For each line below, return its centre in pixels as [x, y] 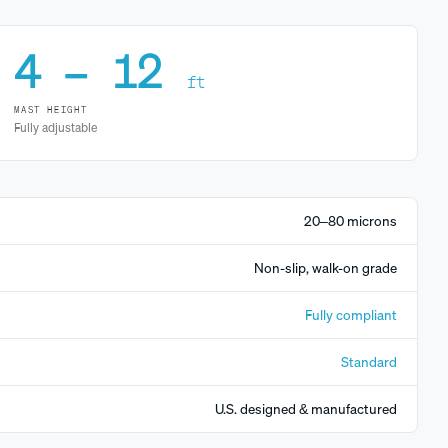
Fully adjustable [56, 128]
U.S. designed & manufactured [306, 409]
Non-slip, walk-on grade [325, 268]
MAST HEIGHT [51, 110]
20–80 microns [350, 221]
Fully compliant [351, 315]
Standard [369, 362]
